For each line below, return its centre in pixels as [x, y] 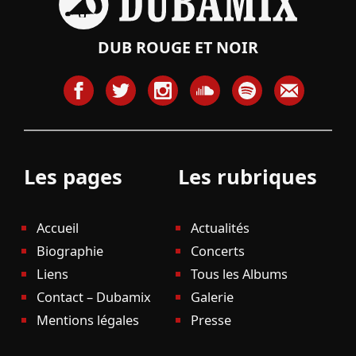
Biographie [70, 250]
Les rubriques [247, 176]
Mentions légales [87, 319]
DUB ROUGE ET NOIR [178, 47]
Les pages [73, 176]
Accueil [57, 227]
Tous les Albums [239, 273]
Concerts [217, 250]
